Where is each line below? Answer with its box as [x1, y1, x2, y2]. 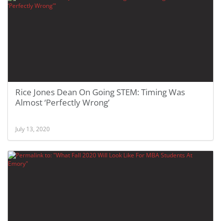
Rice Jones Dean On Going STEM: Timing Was [15, 86, 185, 98]
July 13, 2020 [15, 125, 50, 133]
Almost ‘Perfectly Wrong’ [15, 97, 110, 108]
